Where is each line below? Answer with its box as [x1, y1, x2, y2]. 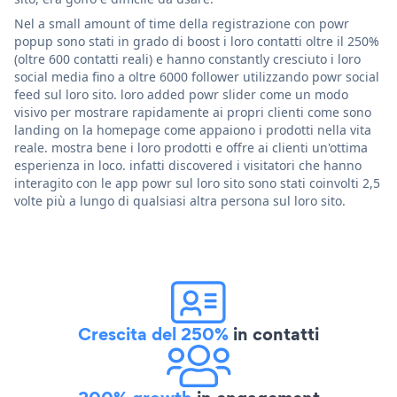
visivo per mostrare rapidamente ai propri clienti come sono [14, 103, 371, 121]
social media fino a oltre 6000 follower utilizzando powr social [14, 67, 379, 85]
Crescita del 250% [78, 321, 229, 346]
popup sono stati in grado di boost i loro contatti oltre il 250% [14, 32, 379, 50]
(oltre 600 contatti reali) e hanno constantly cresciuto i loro [14, 50, 361, 67]
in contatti [229, 321, 319, 346]
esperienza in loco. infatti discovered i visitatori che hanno [14, 156, 362, 174]
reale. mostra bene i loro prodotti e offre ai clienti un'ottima [14, 138, 368, 156]
